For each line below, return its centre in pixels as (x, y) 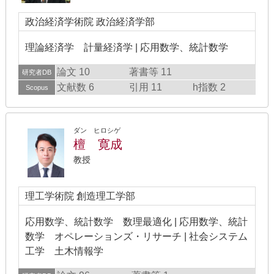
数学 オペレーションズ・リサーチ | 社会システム (136, 236)
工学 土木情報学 (64, 251)
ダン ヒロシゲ (97, 130)
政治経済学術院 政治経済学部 (90, 22)
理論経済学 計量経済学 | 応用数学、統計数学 (127, 47)
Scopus (37, 87)
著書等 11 (150, 72)
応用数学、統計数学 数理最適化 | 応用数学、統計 (136, 222)
